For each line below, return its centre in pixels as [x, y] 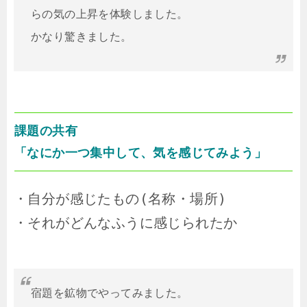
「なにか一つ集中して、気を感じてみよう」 [140, 153]
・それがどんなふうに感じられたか [126, 223]
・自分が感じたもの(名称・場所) [120, 199]
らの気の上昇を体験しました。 [110, 14]
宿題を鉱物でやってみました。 [110, 293]
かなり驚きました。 [82, 37]
